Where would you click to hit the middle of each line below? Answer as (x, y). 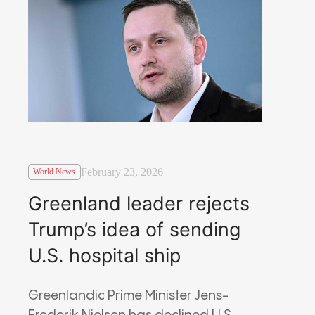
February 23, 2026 (122, 172)
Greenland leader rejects (139, 203)
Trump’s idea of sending (134, 229)
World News (54, 172)
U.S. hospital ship (104, 255)
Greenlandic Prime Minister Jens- (128, 295)
